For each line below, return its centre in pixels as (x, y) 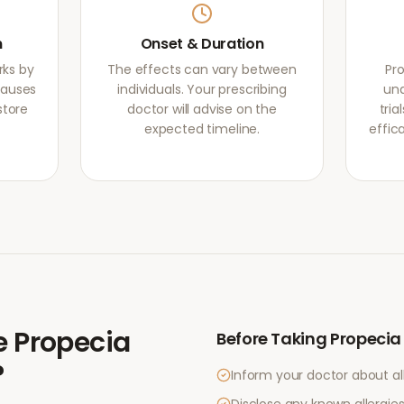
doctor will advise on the (202, 109)
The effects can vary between (202, 69)
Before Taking (273, 339)
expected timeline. (202, 129)
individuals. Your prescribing (202, 89)
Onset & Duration (202, 44)
